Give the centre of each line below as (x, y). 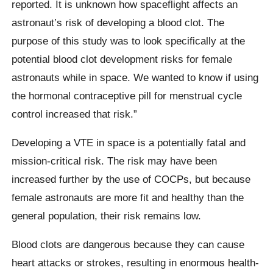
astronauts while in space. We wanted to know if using (135, 77)
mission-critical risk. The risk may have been (115, 161)
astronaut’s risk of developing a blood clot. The (118, 22)
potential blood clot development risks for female (122, 59)
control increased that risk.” (75, 114)
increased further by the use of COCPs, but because (131, 179)
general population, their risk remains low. (107, 215)
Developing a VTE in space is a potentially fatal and (129, 142)
